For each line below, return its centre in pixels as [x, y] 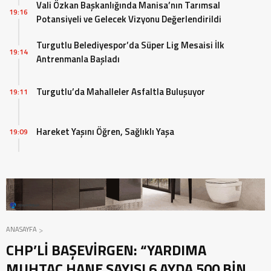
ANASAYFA [21, 229]
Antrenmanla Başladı [78, 59]
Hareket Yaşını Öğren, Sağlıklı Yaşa [105, 132]
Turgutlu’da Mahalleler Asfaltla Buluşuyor [121, 92]
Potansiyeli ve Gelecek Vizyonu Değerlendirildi [129, 19]
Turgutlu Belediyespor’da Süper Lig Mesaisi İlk [130, 45]
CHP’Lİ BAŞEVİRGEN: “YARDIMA [106, 250]
